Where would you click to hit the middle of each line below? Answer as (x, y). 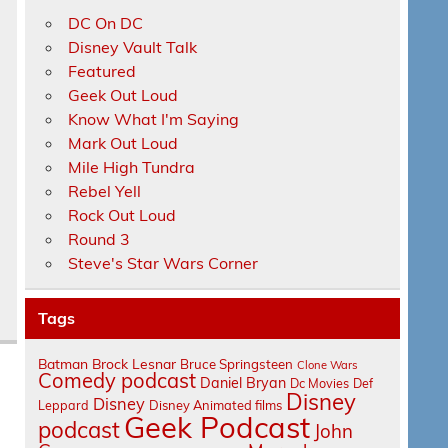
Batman (63, 364)
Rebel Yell (105, 191)
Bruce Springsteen (237, 364)
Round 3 (99, 239)
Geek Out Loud (123, 95)
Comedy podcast (117, 381)
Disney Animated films (216, 405)
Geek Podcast (217, 427)
